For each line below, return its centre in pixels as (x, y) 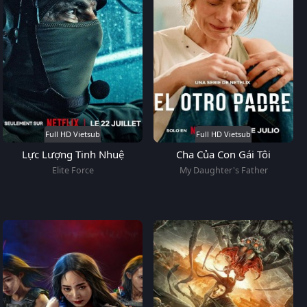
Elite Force (73, 170)
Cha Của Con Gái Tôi (223, 154)
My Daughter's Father (223, 170)
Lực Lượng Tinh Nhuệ (73, 154)
